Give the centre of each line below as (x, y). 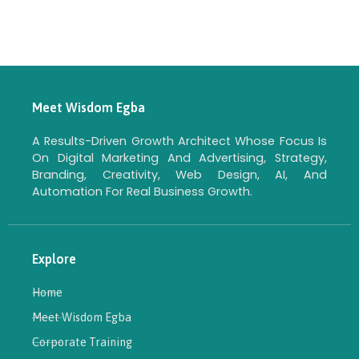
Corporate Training (82, 342)
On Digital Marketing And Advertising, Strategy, (179, 157)
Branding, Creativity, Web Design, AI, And (179, 174)
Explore (54, 258)
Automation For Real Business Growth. (142, 191)
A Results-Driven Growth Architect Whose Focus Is (179, 141)
